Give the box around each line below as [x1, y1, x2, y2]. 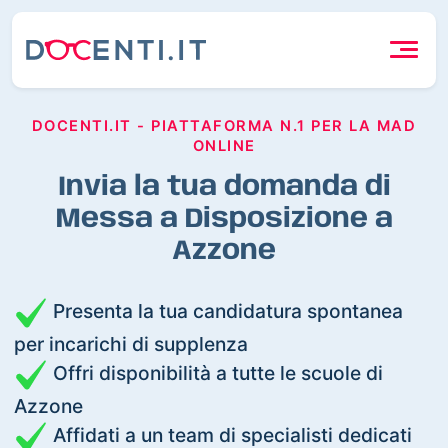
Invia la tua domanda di [57, 172, 391, 202]
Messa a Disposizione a [55, 204, 393, 234]
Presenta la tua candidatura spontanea [48, 298, 404, 323]
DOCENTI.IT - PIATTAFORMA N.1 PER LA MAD [31, 116, 417, 135]
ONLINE [192, 136, 256, 155]
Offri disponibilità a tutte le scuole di [48, 360, 384, 385]
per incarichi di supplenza [14, 331, 249, 356]
